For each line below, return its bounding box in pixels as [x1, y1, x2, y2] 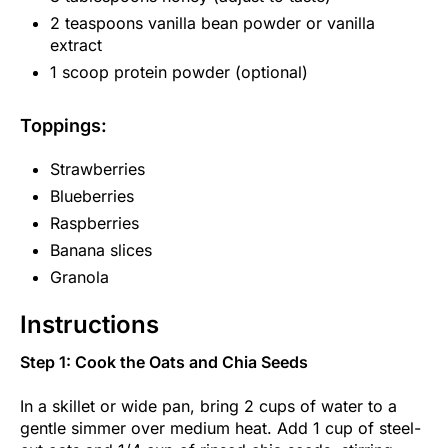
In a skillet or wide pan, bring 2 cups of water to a [20, 395, 397, 416]
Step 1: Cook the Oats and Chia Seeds [20, 351, 308, 372]
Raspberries [50, 212, 139, 233]
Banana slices [50, 239, 152, 260]
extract [50, 34, 102, 55]
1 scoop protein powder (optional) [50, 61, 308, 82]
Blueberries [50, 185, 134, 206]
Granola [50, 266, 109, 287]
